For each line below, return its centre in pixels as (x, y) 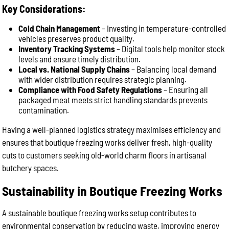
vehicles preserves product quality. (77, 38)
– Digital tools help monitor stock (170, 49)
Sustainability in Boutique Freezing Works (112, 190)
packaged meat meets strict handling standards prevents (113, 100)
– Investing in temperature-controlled (163, 28)
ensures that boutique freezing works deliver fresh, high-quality (107, 142)
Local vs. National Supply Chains (74, 69)
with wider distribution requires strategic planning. (103, 79)
